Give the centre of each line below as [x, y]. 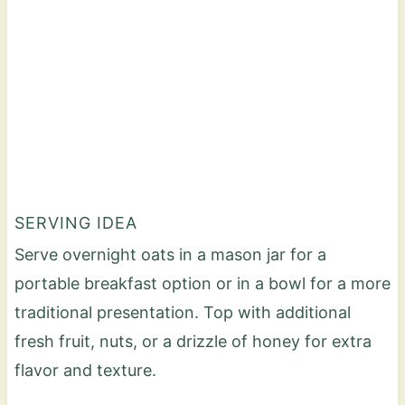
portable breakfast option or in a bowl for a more [202, 283]
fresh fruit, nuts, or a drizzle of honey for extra [193, 341]
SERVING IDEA [75, 222]
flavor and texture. [85, 370]
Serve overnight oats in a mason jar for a [170, 254]
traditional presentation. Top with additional [182, 312]
